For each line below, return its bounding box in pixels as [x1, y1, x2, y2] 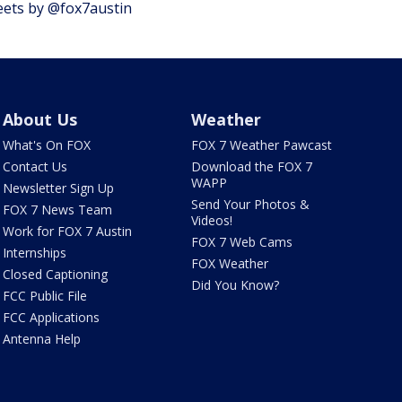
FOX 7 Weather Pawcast [191, 135, 333, 153]
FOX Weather [191, 254, 269, 272]
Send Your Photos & [191, 195, 310, 213]
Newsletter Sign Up [2, 179, 114, 197]
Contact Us [2, 157, 67, 175]
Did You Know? [191, 275, 280, 293]
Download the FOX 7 [191, 157, 313, 175]
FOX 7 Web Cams [191, 232, 293, 250]
